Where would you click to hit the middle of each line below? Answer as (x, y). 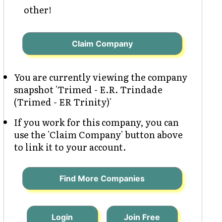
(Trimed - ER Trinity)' (62, 102)
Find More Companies (102, 178)
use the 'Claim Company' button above (98, 134)
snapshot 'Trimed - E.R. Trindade (88, 89)
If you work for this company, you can (96, 122)
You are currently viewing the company (100, 77)
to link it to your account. (70, 147)
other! (37, 9)
